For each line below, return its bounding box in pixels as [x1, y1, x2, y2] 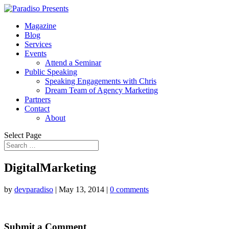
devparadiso [14, 185, 53, 194]
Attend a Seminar [45, 58, 101, 67]
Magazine [25, 21, 56, 30]
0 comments [110, 185, 149, 194]
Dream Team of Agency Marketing [45, 86, 158, 95]
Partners [25, 95, 51, 104]
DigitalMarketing [4, 161, 96, 174]
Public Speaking [25, 67, 77, 76]
